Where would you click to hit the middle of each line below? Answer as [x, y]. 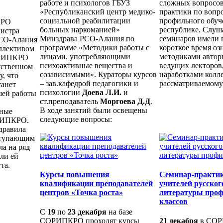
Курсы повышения [75, 174]
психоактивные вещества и [86, 65]
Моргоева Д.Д [125, 101]
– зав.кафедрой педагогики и [89, 83]
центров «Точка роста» [81, 192]
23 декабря [87, 212]
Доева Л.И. [103, 92]
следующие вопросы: [76, 119]
